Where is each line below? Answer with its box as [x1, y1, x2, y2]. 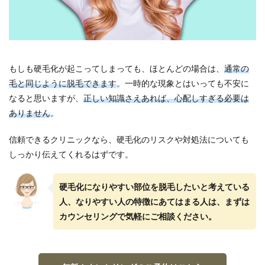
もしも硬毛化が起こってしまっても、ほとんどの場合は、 [9, 63, 224, 74]
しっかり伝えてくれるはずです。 [9, 149, 133, 160]
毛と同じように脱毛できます [9, 78, 117, 89]
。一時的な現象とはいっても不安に [117, 78, 249, 89]
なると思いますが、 [9, 93, 83, 104]
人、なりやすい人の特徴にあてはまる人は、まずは [59, 196, 250, 207]
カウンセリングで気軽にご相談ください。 [59, 211, 216, 222]
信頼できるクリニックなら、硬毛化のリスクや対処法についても [9, 134, 249, 145]
